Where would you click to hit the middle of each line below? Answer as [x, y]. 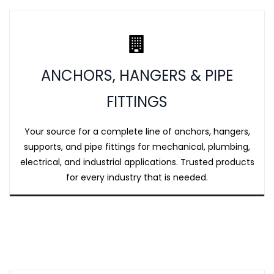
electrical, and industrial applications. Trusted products [137, 162]
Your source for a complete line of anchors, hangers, [137, 131]
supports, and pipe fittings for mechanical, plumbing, [137, 147]
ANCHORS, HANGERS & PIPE [137, 76]
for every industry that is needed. [137, 177]
